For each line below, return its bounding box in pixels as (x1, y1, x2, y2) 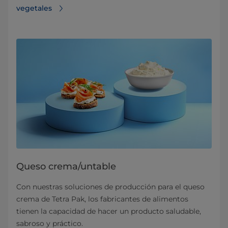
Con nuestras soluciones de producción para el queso (16, 182, 205, 191)
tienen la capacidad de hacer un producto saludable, (16, 207, 201, 216)
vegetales (16, 4, 52, 13)
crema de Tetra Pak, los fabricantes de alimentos (16, 194, 188, 204)
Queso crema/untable (16, 161, 116, 172)
